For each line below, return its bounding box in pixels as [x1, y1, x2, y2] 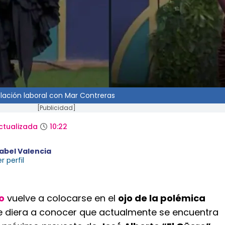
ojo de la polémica [118, 192, 205, 204]
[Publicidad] [37, 103, 76, 112]
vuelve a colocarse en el [5, 192, 118, 204]
